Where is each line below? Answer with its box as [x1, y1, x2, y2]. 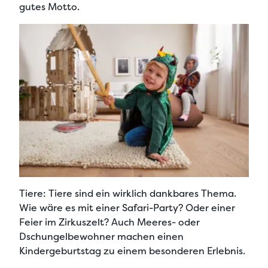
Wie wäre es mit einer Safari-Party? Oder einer [19, 201, 235, 214]
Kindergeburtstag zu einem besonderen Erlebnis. [19, 244, 245, 257]
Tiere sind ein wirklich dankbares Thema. [46, 187, 236, 200]
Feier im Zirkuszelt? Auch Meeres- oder [19, 215, 200, 229]
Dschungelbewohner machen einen [19, 230, 184, 243]
